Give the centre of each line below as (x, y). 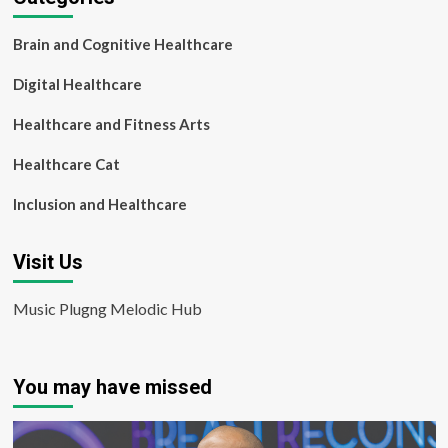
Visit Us (47, 262)
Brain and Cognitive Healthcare (122, 44)
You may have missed (112, 387)
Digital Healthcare (77, 84)
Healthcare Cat (66, 164)
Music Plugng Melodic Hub (107, 308)
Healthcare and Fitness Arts (111, 124)
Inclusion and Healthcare (99, 204)
